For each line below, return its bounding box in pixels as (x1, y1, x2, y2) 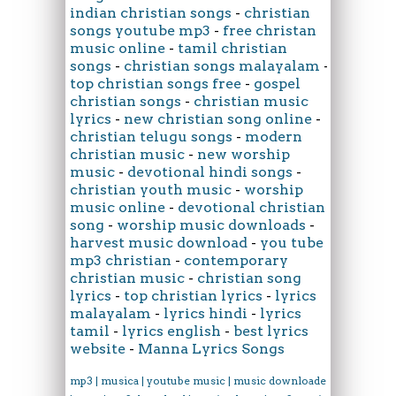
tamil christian (178, 39, 287, 57)
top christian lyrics (124, 286, 263, 304)
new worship (197, 145, 290, 163)
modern (245, 127, 302, 145)
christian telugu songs (70, 127, 232, 145)
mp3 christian (70, 251, 171, 269)
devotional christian (178, 198, 325, 216)
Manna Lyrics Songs (138, 339, 285, 357)
